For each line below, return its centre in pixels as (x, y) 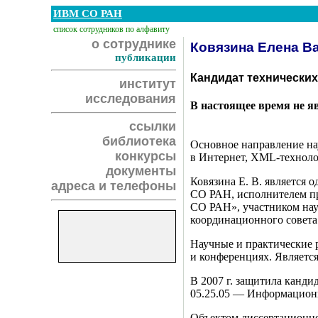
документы (141, 171)
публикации (146, 57)
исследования (131, 99)
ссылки (153, 126)
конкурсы (146, 156)
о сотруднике (134, 44)
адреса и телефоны (114, 186)
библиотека (139, 141)
